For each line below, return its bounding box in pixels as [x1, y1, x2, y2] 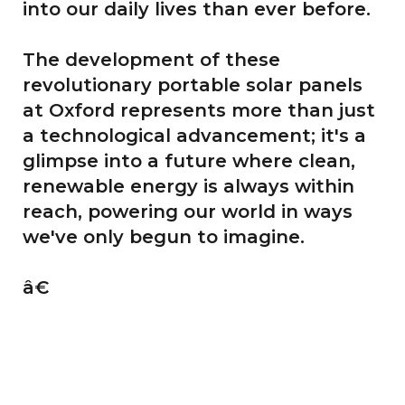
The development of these [23, 48, 280, 71]
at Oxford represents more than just [23, 99, 375, 121]
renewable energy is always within [23, 174, 354, 197]
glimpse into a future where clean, [23, 149, 355, 172]
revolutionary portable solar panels [23, 73, 363, 96]
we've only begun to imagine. [23, 225, 305, 248]
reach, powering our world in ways [23, 200, 353, 222]
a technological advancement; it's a [23, 124, 366, 146]
